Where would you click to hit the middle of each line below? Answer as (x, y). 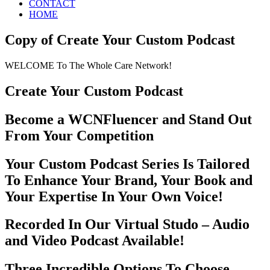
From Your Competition (81, 135)
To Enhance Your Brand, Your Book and (129, 180)
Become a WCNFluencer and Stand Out (128, 119)
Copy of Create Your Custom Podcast (120, 39)
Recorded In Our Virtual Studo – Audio (127, 224)
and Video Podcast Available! (96, 241)
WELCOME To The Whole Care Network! (88, 65)
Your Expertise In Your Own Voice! (114, 196)
